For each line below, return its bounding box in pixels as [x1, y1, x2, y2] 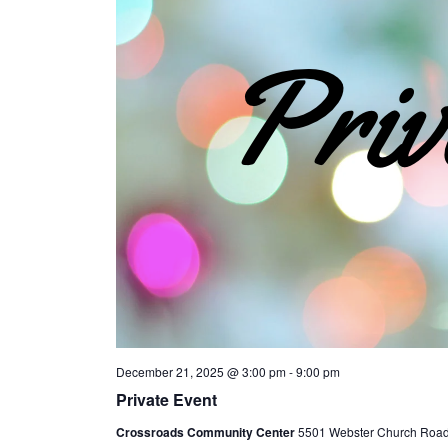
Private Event [115, 387, 217, 411]
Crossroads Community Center [115, 422, 298, 441]
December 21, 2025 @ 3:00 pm [115, 362, 286, 380]
